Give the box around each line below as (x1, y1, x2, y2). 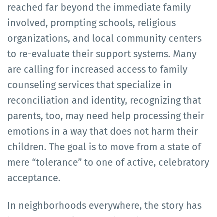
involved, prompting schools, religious (7, 16, 176, 29)
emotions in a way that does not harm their (7, 125, 198, 137)
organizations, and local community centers (7, 32, 201, 44)
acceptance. (7, 171, 61, 184)
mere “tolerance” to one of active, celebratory (7, 156, 209, 168)
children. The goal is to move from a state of (7, 140, 201, 153)
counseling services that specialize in (7, 78, 172, 91)
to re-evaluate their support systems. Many (7, 47, 197, 60)
